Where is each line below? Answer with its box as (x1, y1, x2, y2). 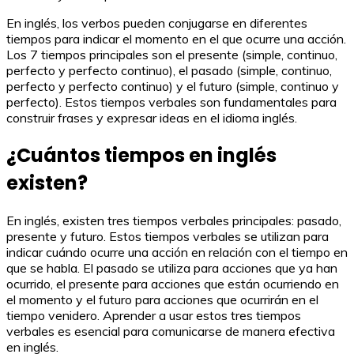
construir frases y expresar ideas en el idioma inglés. (6, 110, 297, 126)
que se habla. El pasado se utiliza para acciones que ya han (6, 259, 337, 276)
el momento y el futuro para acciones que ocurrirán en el (6, 291, 318, 307)
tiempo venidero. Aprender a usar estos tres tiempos (6, 307, 301, 323)
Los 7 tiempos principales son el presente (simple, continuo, (6, 47, 337, 62)
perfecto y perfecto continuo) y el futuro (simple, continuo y (6, 78, 339, 94)
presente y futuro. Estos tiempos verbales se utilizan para (6, 228, 329, 244)
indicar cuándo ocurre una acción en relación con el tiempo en (6, 243, 348, 260)
